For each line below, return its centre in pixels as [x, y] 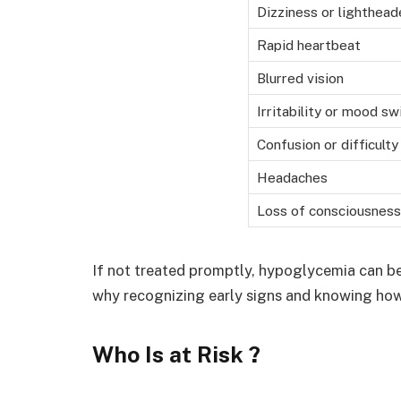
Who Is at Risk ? [176, 354]
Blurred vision [300, 78]
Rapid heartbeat [308, 45]
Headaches [292, 178]
